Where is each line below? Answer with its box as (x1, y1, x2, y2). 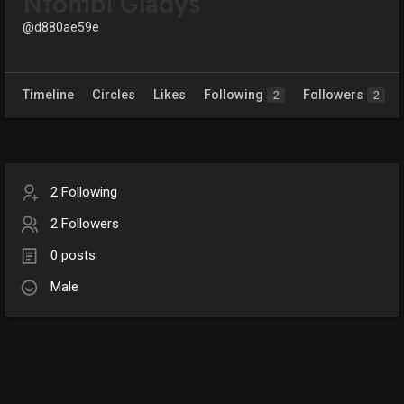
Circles (92, 87, 135, 104)
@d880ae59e (23, 20, 99, 35)
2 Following (50, 184, 117, 201)
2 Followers (50, 216, 119, 233)
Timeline (23, 87, 74, 104)
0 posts (50, 247, 96, 264)
